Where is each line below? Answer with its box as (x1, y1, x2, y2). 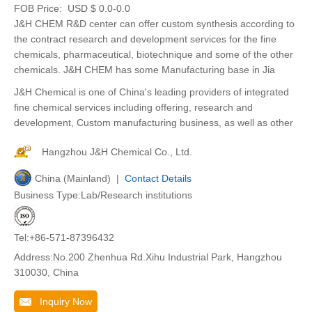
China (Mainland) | (35, 173, 125, 184)
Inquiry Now (31, 296, 92, 307)
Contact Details (125, 173, 192, 184)
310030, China (14, 267, 79, 278)
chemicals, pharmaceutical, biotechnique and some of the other (14, 49, 293, 60)
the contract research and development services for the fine (14, 33, 276, 45)
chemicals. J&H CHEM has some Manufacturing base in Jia (14, 64, 275, 75)
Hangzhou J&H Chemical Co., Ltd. (42, 146, 192, 157)
